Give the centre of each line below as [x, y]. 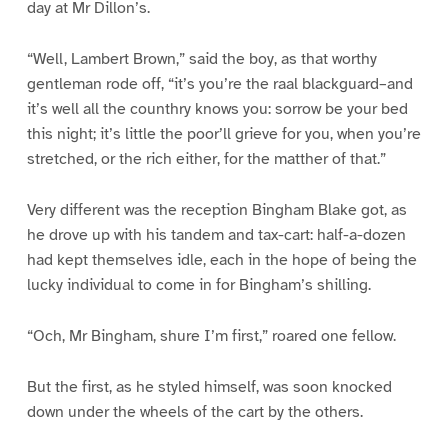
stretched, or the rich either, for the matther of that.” [206, 158]
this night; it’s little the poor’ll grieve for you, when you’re [223, 133]
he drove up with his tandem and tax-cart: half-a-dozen [216, 234]
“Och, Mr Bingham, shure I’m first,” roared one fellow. [211, 335]
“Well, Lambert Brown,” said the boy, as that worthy [201, 58]
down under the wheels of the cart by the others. [194, 411]
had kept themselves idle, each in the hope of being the [221, 259]
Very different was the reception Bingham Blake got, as [216, 209]
